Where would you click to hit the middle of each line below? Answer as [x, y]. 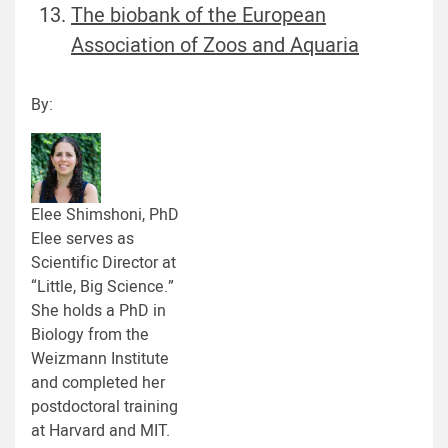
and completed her [98, 383]
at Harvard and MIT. [100, 431]
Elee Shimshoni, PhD [105, 215]
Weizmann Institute [100, 359]
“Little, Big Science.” [102, 287]
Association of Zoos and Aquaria [215, 46]
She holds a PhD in [98, 311]
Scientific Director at [103, 263]
